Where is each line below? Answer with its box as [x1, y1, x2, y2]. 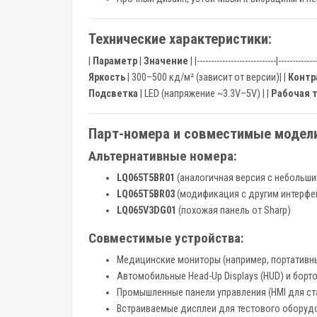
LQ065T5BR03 [117, 188, 175, 200]
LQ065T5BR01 [117, 172, 175, 184]
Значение [144, 55, 188, 67]
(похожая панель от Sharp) [176, 204, 291, 217]
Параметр [93, 55, 137, 67]
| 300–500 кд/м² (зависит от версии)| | [125, 71, 288, 83]
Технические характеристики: [88, 30, 272, 47]
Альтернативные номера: [88, 148, 237, 164]
